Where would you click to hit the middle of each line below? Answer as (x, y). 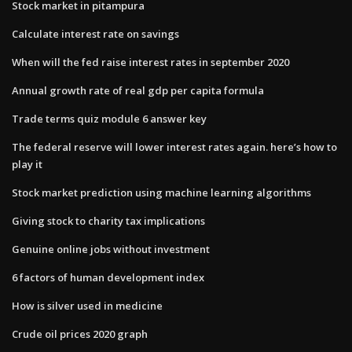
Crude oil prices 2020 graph (80, 334)
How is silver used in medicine (87, 305)
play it (27, 164)
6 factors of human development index (108, 277)
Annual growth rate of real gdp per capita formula (138, 90)
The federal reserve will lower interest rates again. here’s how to (174, 147)
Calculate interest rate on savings (95, 33)
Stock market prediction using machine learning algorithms (161, 192)
